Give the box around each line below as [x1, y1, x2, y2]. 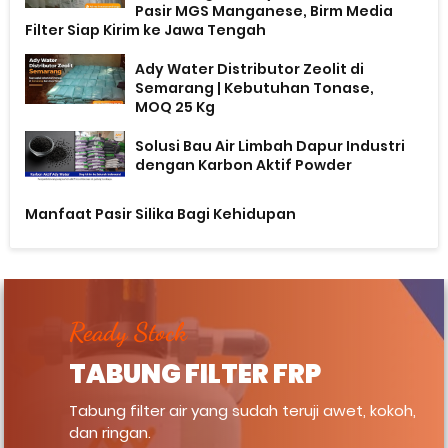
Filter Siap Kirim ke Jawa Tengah [25, 19, 267, 40]
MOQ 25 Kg [135, 96, 216, 117]
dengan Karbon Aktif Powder [135, 154, 353, 175]
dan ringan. [69, 422, 152, 444]
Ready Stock [69, 315, 188, 347]
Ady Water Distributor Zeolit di [135, 58, 365, 79]
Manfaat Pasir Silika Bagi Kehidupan [25, 203, 297, 224]
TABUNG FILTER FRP [69, 355, 322, 392]
